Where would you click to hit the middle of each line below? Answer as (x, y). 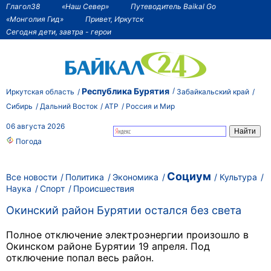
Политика (85, 177)
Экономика (135, 177)
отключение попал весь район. (81, 258)
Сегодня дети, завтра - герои (59, 31)
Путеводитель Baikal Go (173, 6)
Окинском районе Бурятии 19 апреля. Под (108, 247)
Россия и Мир (150, 106)
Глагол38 (23, 6)
